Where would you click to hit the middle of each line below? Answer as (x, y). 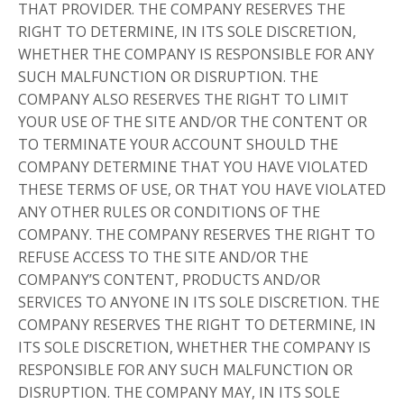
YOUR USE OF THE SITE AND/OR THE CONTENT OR (193, 122)
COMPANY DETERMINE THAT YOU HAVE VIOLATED (193, 167)
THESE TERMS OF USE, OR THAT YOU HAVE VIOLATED (202, 190)
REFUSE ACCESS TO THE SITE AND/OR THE (163, 257)
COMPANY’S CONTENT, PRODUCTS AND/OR (169, 280)
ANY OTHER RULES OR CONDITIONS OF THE (169, 212)
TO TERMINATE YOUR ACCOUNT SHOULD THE (178, 145)
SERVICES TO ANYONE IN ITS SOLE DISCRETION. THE (199, 303)
